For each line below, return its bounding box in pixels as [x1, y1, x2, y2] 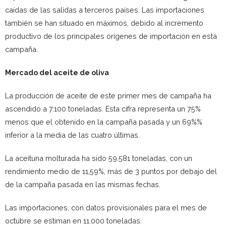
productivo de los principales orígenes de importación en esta [5, 31, 217, 40]
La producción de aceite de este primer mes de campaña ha [5, 91, 211, 100]
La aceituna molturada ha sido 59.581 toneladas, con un [5, 153, 192, 162]
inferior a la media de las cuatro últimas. [5, 130, 140, 139]
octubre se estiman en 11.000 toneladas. [5, 216, 142, 225]
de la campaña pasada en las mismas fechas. [5, 180, 160, 189]
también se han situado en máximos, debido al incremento [5, 18, 203, 27]
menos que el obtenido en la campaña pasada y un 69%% [5, 117, 202, 126]
